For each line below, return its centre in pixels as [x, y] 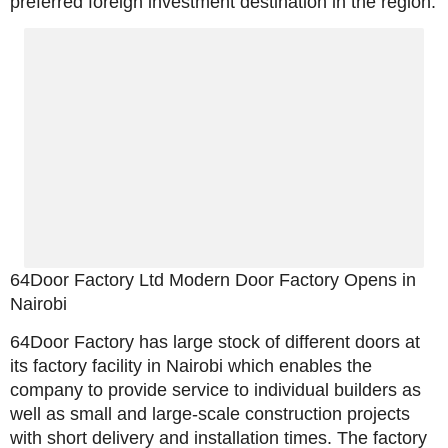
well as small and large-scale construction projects [210, 414]
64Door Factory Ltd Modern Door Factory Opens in [213, 280]
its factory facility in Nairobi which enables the [191, 366]
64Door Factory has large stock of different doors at [215, 342]
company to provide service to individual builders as [215, 390]
